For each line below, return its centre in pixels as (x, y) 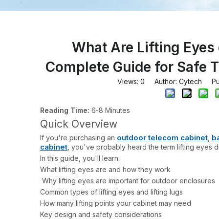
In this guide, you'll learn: (80, 158)
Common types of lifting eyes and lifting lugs (111, 192)
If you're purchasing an (78, 138)
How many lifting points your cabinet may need (116, 203)
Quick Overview (79, 124)
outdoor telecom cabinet (162, 138)
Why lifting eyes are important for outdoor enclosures (128, 181)
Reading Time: (65, 110)
